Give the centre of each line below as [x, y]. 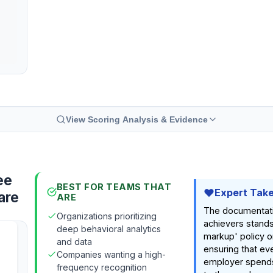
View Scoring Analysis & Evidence [136, 119]
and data [74, 242]
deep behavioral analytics [108, 229]
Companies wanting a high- [111, 254]
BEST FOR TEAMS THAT [114, 187]
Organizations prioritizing [106, 216]
